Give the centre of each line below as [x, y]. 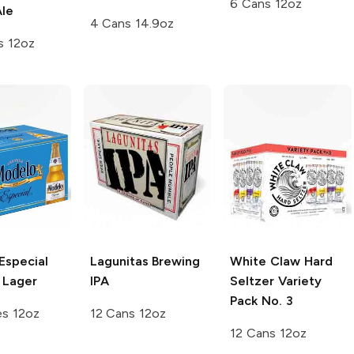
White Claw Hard [281, 261]
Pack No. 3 [262, 300]
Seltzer [252, 281]
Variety [298, 281]
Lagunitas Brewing [145, 261]
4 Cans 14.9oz [132, 23]
